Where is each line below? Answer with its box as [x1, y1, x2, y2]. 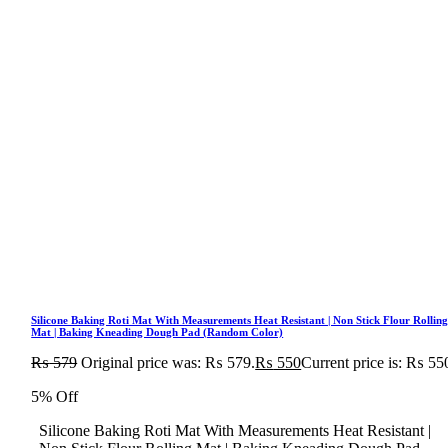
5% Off [31, 387, 79, 405]
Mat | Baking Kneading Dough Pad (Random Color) [31, 325, 284, 338]
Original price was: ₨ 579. [81, 353, 256, 371]
